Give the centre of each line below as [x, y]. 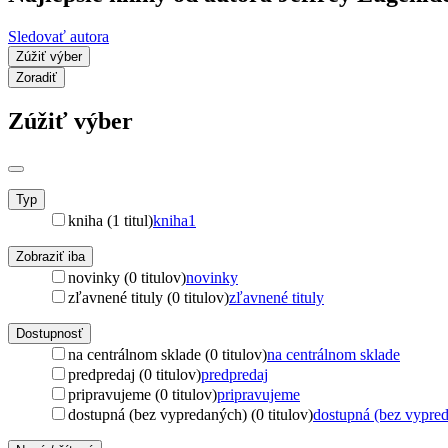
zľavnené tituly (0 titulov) [148, 297]
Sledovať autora [58, 36]
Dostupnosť [49, 333]
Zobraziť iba [50, 256]
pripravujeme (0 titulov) [142, 394]
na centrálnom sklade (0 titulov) [167, 354]
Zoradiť [36, 77]
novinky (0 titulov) [127, 277]
